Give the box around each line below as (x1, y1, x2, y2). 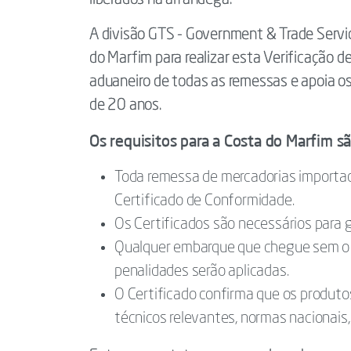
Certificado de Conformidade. (114, 194, 295, 209)
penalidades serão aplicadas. (114, 264, 289, 280)
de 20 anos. (89, 98, 161, 114)
